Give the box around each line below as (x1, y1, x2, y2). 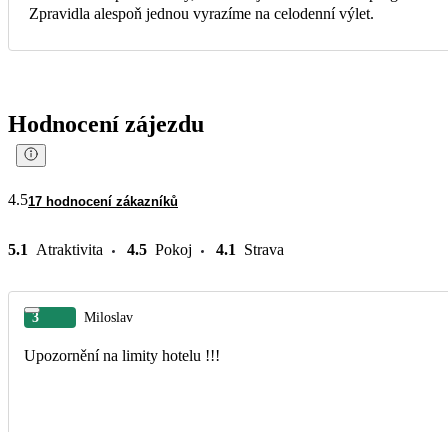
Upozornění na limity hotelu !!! (24, 346, 220, 364)
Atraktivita (36, 240, 103, 258)
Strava (244, 240, 284, 258)
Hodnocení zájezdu (8, 110, 204, 137)
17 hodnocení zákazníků (28, 193, 178, 209)
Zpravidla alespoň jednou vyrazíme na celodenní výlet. (29, 4, 374, 22)
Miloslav (84, 309, 133, 325)
